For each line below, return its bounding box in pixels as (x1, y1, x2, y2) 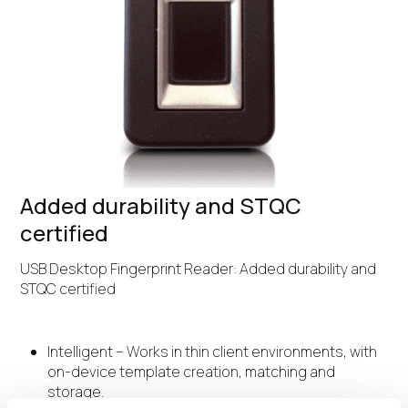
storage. (47, 382, 106, 403)
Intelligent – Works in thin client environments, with (47, 342, 378, 362)
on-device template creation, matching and (47, 362, 336, 382)
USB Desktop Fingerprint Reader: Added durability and (20, 259, 377, 280)
